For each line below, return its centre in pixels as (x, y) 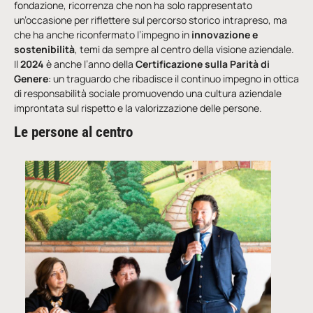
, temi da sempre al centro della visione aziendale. (184, 49)
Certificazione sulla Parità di (203, 64)
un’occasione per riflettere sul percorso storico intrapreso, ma (151, 20)
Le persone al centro (73, 132)
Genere (31, 78)
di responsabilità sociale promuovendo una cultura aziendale (148, 93)
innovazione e (225, 34)
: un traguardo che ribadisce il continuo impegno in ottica (174, 78)
